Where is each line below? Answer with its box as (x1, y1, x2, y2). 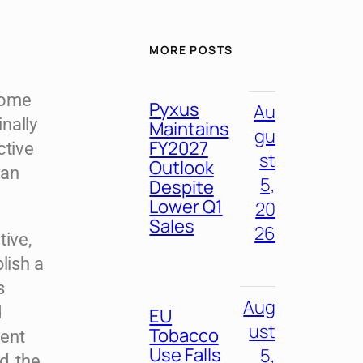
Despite (149, 174, 214, 199)
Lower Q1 (149, 194, 223, 219)
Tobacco (149, 323, 219, 348)
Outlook (149, 155, 214, 180)
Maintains (149, 116, 229, 141)
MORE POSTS (149, 42, 233, 58)
